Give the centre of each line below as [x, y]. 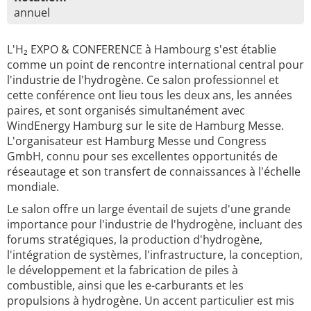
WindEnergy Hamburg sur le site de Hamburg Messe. [145, 126]
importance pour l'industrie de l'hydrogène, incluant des [155, 224]
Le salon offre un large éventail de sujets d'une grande [149, 209]
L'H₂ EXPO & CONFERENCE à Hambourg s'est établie [142, 49]
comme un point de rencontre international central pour [155, 65]
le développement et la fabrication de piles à [123, 270]
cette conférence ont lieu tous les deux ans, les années [150, 95]
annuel [32, 12]
